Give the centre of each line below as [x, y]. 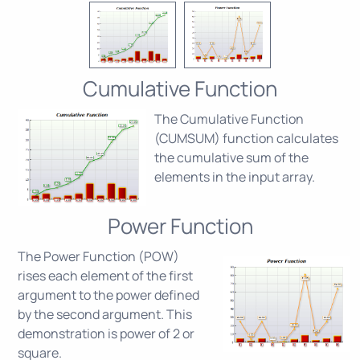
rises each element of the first [105, 276]
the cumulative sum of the [231, 157]
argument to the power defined [108, 295]
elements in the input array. [235, 177]
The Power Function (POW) [98, 256]
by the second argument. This [105, 314]
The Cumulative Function [229, 119]
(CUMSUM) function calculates [246, 138]
